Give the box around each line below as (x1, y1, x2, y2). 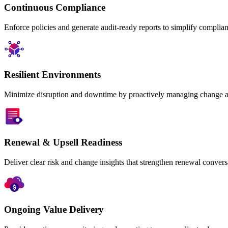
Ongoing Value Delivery (4, 204, 104, 215)
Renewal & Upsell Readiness (4, 136, 122, 148)
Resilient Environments (4, 69, 101, 80)
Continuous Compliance (4, 2, 105, 13)
